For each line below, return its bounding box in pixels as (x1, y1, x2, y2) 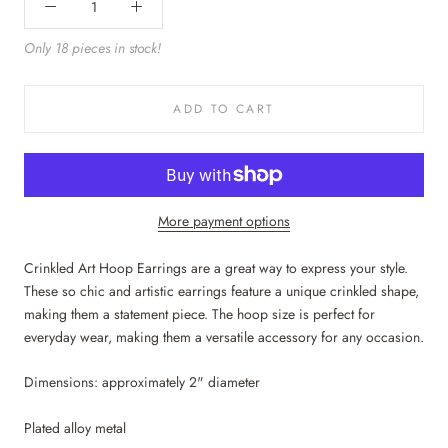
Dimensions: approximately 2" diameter (24, 372, 260, 393)
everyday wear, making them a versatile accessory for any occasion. (24, 327, 424, 347)
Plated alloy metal (24, 417, 126, 438)
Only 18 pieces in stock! (24, 38, 161, 58)
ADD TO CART (173, 100, 275, 118)
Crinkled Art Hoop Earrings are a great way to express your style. (24, 258, 408, 278)
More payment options (158, 211, 290, 231)
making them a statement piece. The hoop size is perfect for (24, 304, 375, 324)
